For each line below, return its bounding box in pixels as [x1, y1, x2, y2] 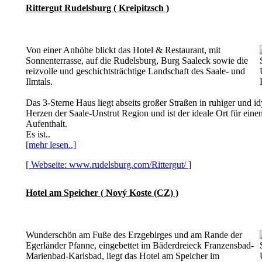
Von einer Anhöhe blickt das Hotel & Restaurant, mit [26, 45, 220, 55]
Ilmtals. [26, 77, 53, 87]
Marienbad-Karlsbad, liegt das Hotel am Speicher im [26, 251, 219, 261]
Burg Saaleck [161, 56, 211, 65]
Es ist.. [26, 129, 50, 139]
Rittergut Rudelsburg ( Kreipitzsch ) [26, 3, 169, 13]
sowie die [211, 56, 248, 65]
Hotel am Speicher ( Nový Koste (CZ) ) [26, 188, 178, 198]
